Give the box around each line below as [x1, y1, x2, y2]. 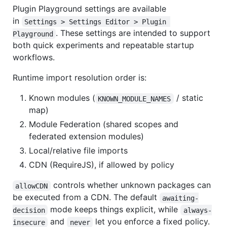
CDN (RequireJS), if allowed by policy [29, 160, 174, 170]
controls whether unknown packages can [50, 180, 213, 191]
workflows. [13, 52, 55, 63]
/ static [173, 93, 206, 103]
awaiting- [162, 194, 199, 202]
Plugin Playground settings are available [13, 4, 166, 14]
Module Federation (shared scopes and [29, 119, 178, 130]
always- [183, 206, 212, 214]
